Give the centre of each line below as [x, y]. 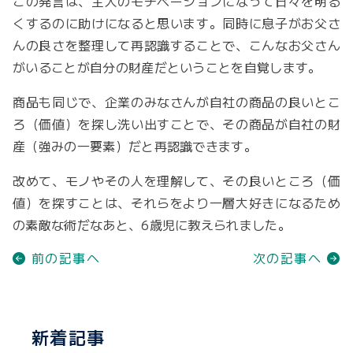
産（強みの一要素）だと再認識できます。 [135, 146]
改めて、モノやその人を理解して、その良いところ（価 [176, 181]
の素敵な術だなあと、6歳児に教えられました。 [152, 225]
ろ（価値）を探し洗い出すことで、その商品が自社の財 [176, 124]
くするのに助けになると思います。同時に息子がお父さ [176, 23]
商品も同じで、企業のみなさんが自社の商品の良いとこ [176, 102]
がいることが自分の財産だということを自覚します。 [167, 67]
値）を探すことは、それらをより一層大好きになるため [176, 203]
